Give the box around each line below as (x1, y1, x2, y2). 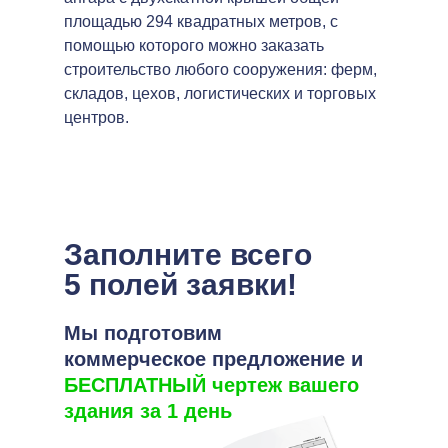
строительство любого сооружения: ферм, (64, 61, 377, 78)
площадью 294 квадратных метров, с (64, 13, 338, 30)
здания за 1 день (64, 400, 232, 422)
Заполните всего (64, 238, 312, 271)
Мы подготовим (64, 322, 222, 344)
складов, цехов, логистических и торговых (64, 85, 376, 102)
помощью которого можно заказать (64, 37, 324, 54)
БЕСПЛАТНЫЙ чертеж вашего (64, 374, 359, 396)
